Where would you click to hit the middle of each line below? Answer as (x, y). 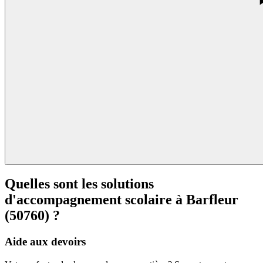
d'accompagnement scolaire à (95, 200)
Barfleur (212, 200)
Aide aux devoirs (45, 242)
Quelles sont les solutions (79, 184)
